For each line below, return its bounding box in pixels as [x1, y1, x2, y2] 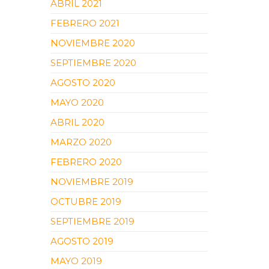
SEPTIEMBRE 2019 [50, 216, 134, 227]
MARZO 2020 [50, 136, 112, 148]
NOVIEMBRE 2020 [50, 37, 135, 49]
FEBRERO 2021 [50, 17, 119, 29]
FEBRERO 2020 [50, 156, 122, 168]
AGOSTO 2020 [50, 77, 115, 88]
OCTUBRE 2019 [50, 196, 121, 207]
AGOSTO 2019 [50, 235, 113, 247]
